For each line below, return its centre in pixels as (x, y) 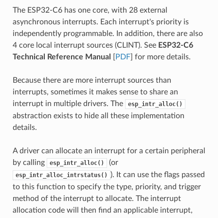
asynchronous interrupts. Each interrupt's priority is (100, 22)
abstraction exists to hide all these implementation (98, 116)
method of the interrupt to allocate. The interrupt (97, 198)
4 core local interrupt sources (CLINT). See (85, 45)
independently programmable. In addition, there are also (108, 33)
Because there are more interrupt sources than (92, 80)
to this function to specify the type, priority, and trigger (107, 187)
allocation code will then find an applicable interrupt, (102, 210)
